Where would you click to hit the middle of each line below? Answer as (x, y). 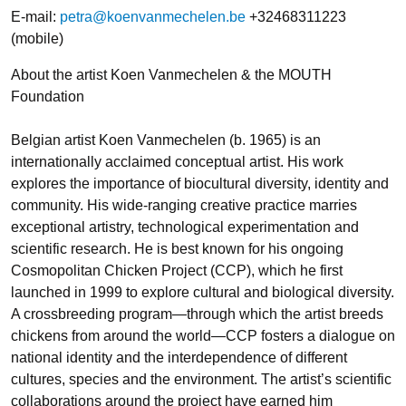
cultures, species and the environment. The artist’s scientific (201, 379)
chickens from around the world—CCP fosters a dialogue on (203, 335)
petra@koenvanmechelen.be (153, 16)
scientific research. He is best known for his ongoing (177, 248)
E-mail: (35, 16)
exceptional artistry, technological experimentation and (185, 227)
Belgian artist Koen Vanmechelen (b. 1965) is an (166, 140)
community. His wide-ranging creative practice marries (184, 205)
